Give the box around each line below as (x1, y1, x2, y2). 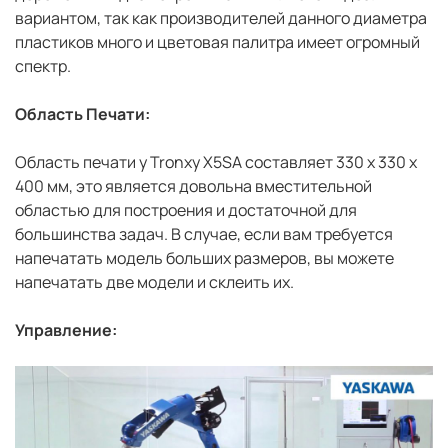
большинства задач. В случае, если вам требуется (15, 223, 393, 246)
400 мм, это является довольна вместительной (15, 175, 372, 198)
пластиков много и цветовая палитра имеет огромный (15, 31, 420, 54)
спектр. (15, 55, 71, 78)
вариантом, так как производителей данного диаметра (15, 7, 427, 30)
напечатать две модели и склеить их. (15, 271, 294, 294)
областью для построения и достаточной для (15, 199, 357, 222)
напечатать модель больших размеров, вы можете (15, 247, 394, 270)
